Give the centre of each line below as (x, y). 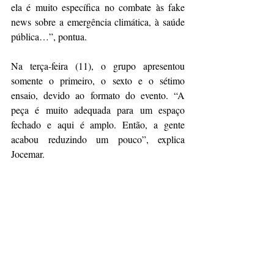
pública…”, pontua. (50, 36)
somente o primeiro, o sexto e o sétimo (98, 80)
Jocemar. (29, 154)
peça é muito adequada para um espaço (98, 109)
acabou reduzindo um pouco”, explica (98, 139)
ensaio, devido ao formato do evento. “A (98, 95)
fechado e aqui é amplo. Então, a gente (98, 124)
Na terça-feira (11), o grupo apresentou (98, 65)
